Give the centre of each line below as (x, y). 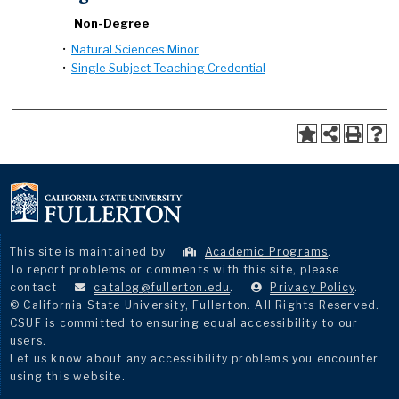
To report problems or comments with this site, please (175, 269)
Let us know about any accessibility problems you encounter (195, 358)
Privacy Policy (313, 287)
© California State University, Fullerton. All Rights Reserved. (195, 305)
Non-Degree (112, 23)
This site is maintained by (90, 252)
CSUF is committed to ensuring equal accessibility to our (184, 323)
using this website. (68, 376)
